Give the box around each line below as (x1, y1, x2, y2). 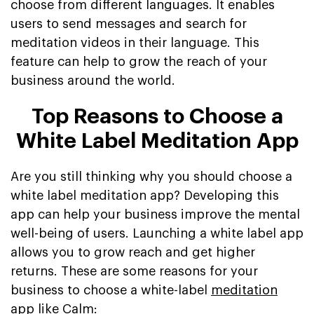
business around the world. (11, 74, 175, 88)
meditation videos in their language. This (11, 36, 259, 50)
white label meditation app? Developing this (11, 189, 279, 203)
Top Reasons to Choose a (31, 106, 283, 128)
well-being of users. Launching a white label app (11, 227, 303, 240)
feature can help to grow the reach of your (11, 55, 267, 69)
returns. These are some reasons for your (11, 265, 258, 278)
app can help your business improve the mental (11, 208, 300, 221)
